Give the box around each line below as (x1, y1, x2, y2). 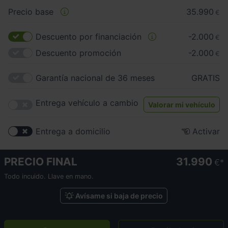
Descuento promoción (35, 48, 121, 59)
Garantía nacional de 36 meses (35, 73, 155, 83)
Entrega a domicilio (35, 126, 110, 137)
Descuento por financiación (35, 32, 141, 42)
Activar (190, 126, 220, 137)
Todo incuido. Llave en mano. (4, 173, 94, 181)
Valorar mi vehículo (148, 100, 215, 109)
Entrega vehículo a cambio (35, 98, 138, 108)
